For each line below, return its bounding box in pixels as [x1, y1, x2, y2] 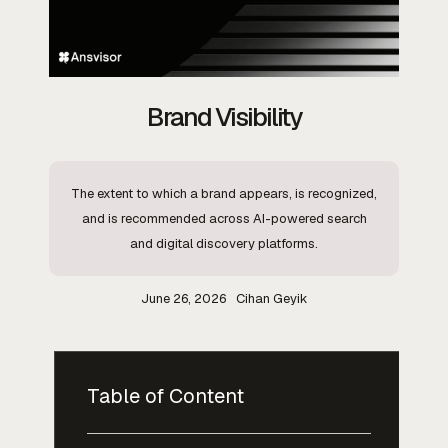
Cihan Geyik [235, 289, 308, 307]
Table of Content [87, 382, 244, 409]
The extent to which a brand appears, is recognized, [71, 184, 377, 202]
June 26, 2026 [140, 289, 226, 307]
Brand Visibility [147, 99, 301, 134]
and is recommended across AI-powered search [81, 209, 367, 227]
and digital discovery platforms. [130, 234, 318, 252]
